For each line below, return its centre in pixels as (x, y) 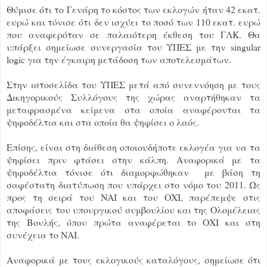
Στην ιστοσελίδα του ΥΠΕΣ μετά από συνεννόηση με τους (133, 84)
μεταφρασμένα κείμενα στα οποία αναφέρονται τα (133, 109)
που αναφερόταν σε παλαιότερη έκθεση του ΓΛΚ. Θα (133, 34)
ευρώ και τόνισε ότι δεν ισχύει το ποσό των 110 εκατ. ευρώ (133, 21)
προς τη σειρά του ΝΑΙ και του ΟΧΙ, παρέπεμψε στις (133, 197)
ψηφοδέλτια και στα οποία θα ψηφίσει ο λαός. (103, 122)
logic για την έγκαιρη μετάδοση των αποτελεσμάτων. (119, 59)
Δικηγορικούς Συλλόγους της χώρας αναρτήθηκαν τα (133, 97)
